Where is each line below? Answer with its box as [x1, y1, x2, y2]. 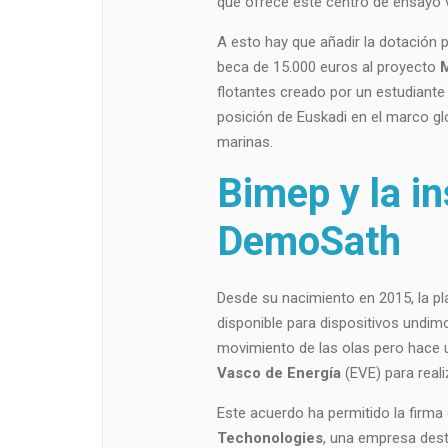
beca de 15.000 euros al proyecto [216, 58, 440, 77]
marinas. [216, 133, 273, 152]
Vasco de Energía [216, 364, 341, 383]
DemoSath [216, 218, 401, 266]
